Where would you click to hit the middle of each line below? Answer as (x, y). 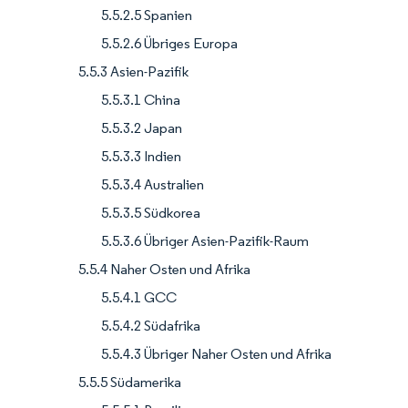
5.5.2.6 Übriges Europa (169, 44)
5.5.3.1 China (141, 100)
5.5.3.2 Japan (142, 128)
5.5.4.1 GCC (139, 298)
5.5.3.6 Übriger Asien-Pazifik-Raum (205, 241)
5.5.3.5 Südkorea (151, 213)
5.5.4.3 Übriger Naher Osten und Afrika (216, 354)
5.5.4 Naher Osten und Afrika (164, 270)
